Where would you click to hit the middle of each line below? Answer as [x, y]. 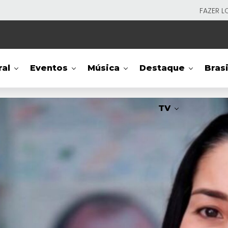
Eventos [49, 68]
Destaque [162, 68]
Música [104, 68]
